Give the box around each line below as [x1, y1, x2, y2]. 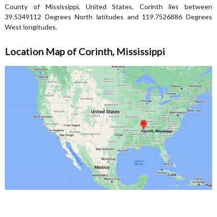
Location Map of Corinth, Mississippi [5, 46, 165, 57]
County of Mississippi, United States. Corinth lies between [5, 2, 212, 11]
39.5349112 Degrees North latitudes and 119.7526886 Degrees [5, 13, 212, 21]
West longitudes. [5, 23, 57, 31]
